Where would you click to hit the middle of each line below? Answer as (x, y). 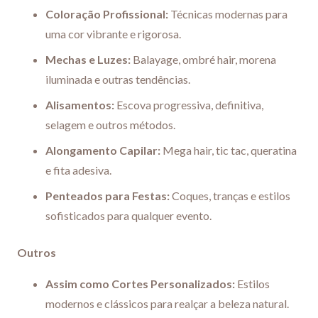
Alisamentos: (80, 105)
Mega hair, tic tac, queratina (229, 150)
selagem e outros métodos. (110, 125)
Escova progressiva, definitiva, (189, 105)
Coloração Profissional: (107, 14)
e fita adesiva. (78, 170)
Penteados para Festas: (108, 196)
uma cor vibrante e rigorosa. (113, 34)
